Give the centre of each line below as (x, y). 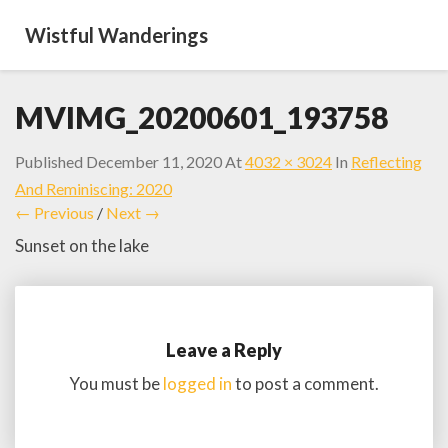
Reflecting (386, 161)
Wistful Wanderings (116, 35)
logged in (197, 383)
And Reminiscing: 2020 (93, 188)
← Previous (54, 212)
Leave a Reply (224, 349)
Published (50, 161)
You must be (116, 383)
